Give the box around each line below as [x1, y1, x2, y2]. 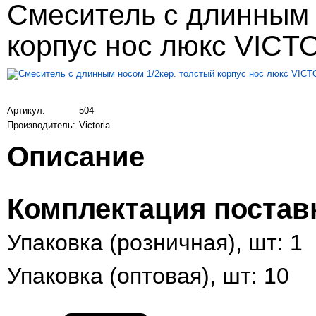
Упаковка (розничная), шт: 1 [7, 230, 303, 255]
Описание [7, 141, 145, 172]
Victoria [79, 120, 110, 130]
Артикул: [7, 105, 45, 116]
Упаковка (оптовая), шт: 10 [7, 263, 289, 288]
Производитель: [7, 120, 75, 130]
